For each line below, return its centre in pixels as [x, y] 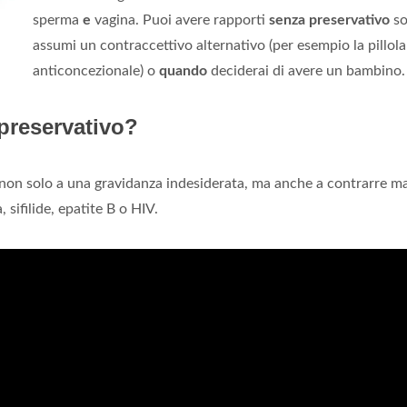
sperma [58, 20]
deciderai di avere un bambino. [306, 71]
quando [183, 71]
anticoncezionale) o [96, 71]
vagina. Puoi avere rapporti [180, 20]
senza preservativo [329, 20]
